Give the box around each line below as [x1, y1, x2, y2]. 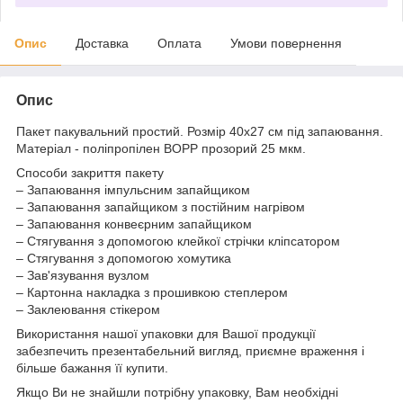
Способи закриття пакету [16, 165, 164, 180]
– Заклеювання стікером [16, 301, 160, 317]
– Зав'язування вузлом [16, 267, 149, 282]
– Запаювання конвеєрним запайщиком [16, 216, 252, 231]
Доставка [76, 35, 129, 50]
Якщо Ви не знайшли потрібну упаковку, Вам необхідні [16, 384, 338, 399]
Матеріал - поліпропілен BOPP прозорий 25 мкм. [16, 140, 306, 156]
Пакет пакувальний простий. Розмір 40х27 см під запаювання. [16, 123, 383, 139]
